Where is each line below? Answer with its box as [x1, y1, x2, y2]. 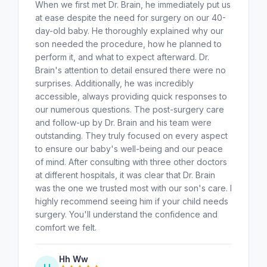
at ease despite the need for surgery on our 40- [35, 12, 226, 23]
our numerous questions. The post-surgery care [35, 104, 224, 114]
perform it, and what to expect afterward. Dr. [35, 51, 209, 62]
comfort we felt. [35, 222, 97, 232]
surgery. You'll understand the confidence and [35, 209, 218, 219]
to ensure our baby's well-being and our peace [35, 143, 223, 154]
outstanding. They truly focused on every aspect [35, 130, 228, 141]
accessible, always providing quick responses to [35, 91, 227, 101]
